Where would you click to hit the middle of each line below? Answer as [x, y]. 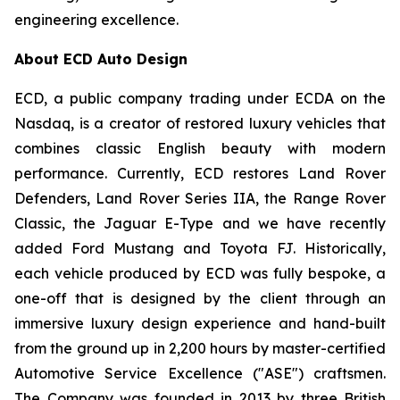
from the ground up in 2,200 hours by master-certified [200, 349]
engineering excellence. [96, 20]
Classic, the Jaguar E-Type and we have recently [200, 224]
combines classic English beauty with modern [200, 149]
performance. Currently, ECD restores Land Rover [200, 174]
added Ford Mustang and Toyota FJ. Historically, [200, 249]
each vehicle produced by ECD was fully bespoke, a [200, 274]
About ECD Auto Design [101, 59]
